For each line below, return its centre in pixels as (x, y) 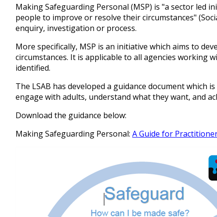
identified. (33, 68)
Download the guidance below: (71, 116)
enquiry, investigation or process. (76, 28)
